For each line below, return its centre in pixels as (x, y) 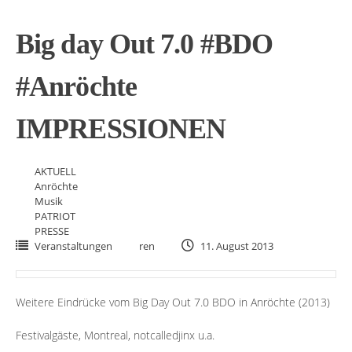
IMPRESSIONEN (121, 129)
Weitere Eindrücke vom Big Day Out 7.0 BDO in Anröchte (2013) (173, 302)
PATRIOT (55, 216)
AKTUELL (55, 172)
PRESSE (52, 231)
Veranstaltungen (73, 246)
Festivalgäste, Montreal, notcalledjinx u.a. (115, 335)
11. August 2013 (236, 246)
